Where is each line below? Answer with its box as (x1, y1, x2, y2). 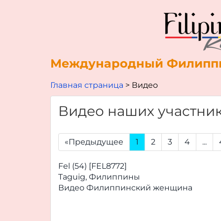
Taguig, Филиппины (58, 172, 140, 182)
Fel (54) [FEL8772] (58, 161, 127, 171)
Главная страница (50, 80, 123, 90)
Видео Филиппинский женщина (58, 183, 192, 192)
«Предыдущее (65, 137, 123, 147)
